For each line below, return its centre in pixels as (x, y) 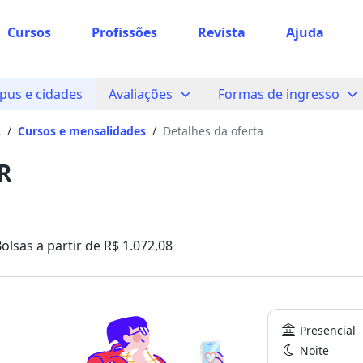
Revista (222, 32)
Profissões (124, 32)
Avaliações (141, 94)
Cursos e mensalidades (82, 131)
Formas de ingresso (279, 94)
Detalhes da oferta (213, 131)
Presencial (326, 330)
